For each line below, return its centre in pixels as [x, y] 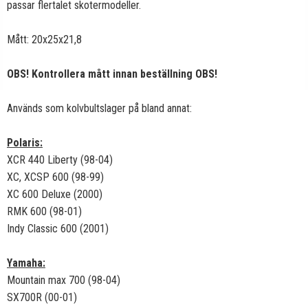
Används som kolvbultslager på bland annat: [99, 108]
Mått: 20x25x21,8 [44, 40]
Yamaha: [26, 263]
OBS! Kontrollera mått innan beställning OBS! [112, 74]
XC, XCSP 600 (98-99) [55, 177]
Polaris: [25, 143]
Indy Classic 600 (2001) [58, 229]
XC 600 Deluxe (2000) [55, 194]
